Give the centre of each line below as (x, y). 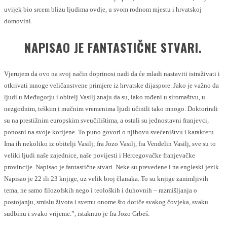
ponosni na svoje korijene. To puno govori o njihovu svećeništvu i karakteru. (110, 132)
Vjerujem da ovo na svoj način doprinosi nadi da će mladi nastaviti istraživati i (112, 73)
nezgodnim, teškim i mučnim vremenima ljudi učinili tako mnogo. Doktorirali (111, 108)
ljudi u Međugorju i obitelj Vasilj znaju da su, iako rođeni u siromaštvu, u (105, 97)
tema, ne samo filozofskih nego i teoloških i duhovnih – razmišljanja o (101, 190)
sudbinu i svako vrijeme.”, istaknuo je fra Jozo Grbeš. (77, 213)
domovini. (18, 21)
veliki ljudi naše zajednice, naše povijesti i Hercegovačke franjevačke (100, 155)
